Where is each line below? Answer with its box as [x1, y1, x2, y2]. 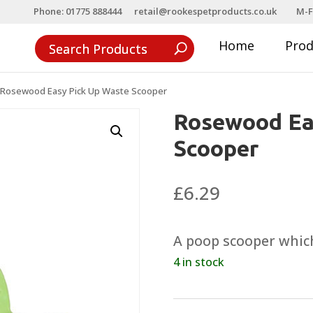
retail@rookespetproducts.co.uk [134, 4, 277, 17]
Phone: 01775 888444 [34, 4, 122, 17]
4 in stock [173, 254, 224, 270]
